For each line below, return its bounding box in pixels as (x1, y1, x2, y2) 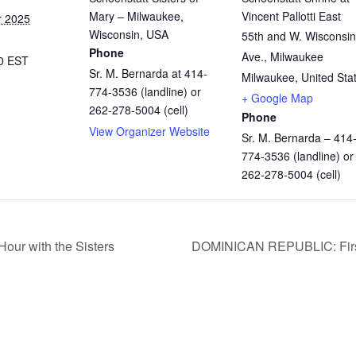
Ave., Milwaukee (242, 48, 323, 64)
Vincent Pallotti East (242, 7, 341, 24)
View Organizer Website (89, 122, 210, 139)
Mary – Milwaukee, (89, 7, 184, 24)
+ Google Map (242, 89, 313, 106)
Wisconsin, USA (89, 25, 168, 42)
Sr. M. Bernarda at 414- (89, 64, 207, 81)
